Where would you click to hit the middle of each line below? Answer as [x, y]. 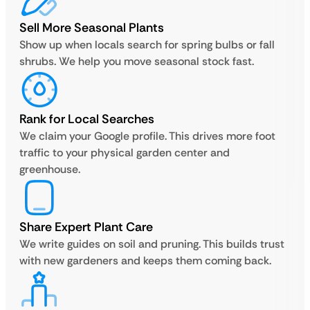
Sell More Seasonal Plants [92, 28]
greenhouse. [50, 169]
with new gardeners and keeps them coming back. [145, 261]
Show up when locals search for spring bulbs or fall [147, 45]
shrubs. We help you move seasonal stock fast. [137, 61]
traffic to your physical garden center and [125, 153]
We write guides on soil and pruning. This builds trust [152, 244]
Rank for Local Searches [87, 119]
